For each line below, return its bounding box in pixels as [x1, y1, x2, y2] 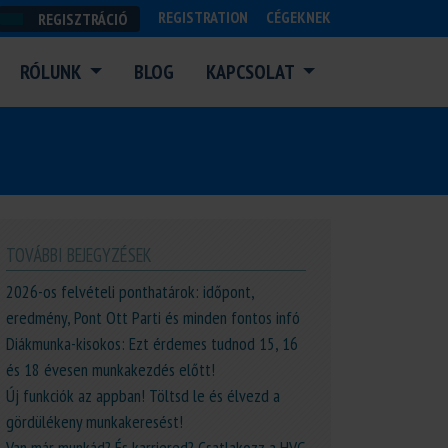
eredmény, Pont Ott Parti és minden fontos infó [6, 306, 300, 329]
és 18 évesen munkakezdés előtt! [6, 358, 215, 381]
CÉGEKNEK [266, 7, 331, 27]
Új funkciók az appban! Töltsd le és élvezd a [6, 384, 280, 407]
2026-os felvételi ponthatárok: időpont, [6, 280, 254, 303]
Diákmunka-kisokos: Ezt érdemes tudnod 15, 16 [6, 332, 298, 355]
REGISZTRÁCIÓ [35, 9, 127, 29]
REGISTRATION [158, 7, 251, 27]
